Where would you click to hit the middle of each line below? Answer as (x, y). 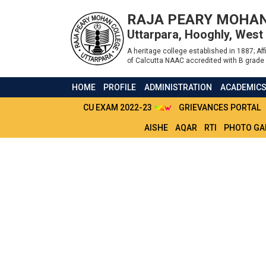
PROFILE (120, 87)
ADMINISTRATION (178, 87)
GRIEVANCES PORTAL (220, 107)
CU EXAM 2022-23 (118, 107)
